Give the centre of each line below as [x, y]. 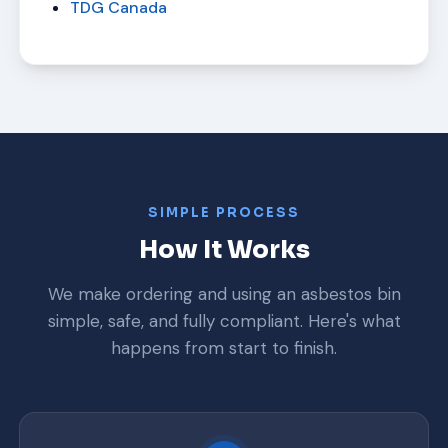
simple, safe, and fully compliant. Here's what [224, 320]
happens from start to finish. [224, 347]
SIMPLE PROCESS [224, 212]
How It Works [224, 249]
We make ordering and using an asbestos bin [224, 293]
